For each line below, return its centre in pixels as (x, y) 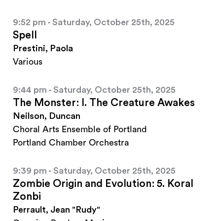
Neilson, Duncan (47, 116)
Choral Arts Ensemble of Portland (80, 129)
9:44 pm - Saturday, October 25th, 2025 (94, 90)
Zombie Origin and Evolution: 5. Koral (103, 184)
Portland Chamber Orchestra (71, 143)
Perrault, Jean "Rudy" (56, 210)
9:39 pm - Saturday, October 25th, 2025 (94, 171)
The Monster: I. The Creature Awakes (104, 103)
